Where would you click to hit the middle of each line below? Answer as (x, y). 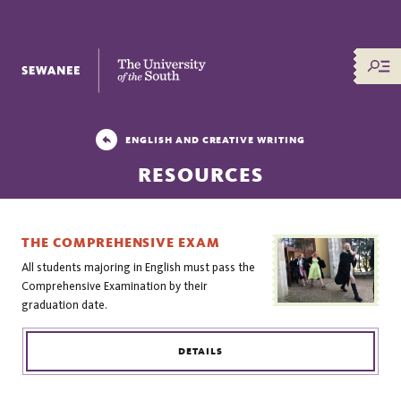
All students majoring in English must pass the (139, 268)
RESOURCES (200, 175)
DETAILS (200, 352)
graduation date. (65, 305)
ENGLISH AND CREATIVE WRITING (215, 140)
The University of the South (100, 57)
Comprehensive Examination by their (115, 286)
